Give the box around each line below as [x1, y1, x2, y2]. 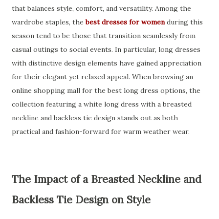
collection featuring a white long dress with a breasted [12, 100, 192, 109]
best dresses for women [86, 18, 165, 26]
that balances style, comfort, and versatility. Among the [12, 4, 191, 13]
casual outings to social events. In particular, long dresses [12, 45, 200, 54]
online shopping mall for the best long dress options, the [12, 86, 200, 95]
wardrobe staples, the [12, 18, 86, 26]
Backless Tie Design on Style [12, 193, 151, 206]
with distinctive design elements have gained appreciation [12, 59, 201, 67]
